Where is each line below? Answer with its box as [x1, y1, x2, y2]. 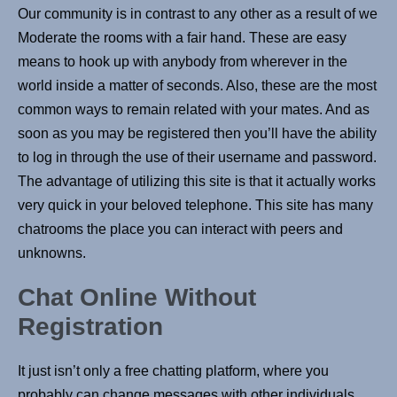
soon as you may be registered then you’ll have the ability [18, 126, 377, 142]
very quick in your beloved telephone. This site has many [18, 198, 373, 214]
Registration [18, 313, 163, 341]
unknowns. [18, 245, 86, 261]
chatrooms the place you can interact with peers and [18, 222, 343, 237]
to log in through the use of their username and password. [18, 150, 377, 166]
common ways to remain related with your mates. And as [18, 102, 370, 118]
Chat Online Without [18, 284, 256, 312]
